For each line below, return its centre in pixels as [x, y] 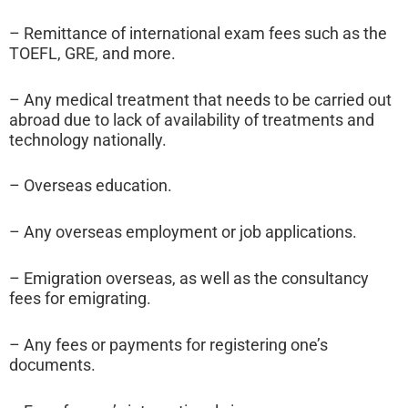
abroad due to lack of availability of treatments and [192, 119]
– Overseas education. [91, 186]
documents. [54, 364]
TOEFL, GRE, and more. [94, 53]
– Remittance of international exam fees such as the [198, 33]
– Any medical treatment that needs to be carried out [200, 99]
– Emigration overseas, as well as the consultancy [189, 279]
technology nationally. [88, 139]
